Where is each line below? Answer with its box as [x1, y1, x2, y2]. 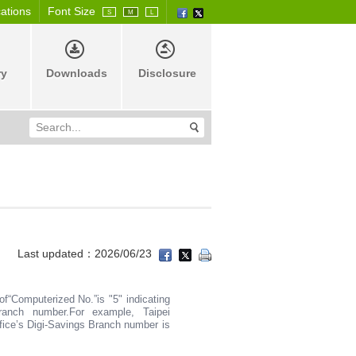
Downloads [45, 66, 107, 79]
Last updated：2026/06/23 [17, 247, 155, 261]
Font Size [48, 5, 95, 17]
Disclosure [137, 66, 196, 79]
